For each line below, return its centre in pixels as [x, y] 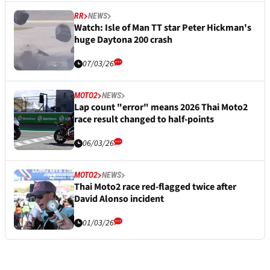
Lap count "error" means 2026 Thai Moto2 [161, 108]
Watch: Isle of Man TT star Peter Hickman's [163, 28]
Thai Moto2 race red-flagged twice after [155, 187]
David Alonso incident [119, 199]
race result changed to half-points [144, 120]
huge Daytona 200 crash [123, 40]
